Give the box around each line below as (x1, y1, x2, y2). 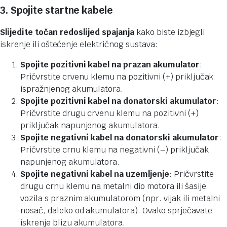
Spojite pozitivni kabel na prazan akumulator (20, 59, 200, 70)
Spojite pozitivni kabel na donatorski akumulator (20, 96, 216, 107)
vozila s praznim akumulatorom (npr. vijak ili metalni (20, 193, 220, 204)
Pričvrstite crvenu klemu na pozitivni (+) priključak (20, 71, 214, 83)
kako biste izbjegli (134, 27, 205, 38)
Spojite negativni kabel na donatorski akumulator (20, 132, 219, 143)
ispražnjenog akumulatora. (20, 84, 124, 95)
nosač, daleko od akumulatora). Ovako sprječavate (20, 205, 212, 216)
